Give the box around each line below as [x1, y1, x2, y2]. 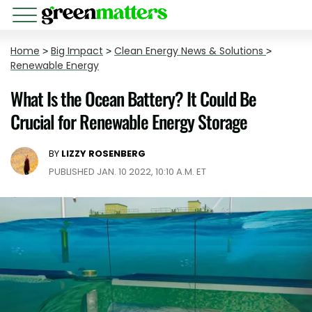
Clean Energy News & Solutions [114, 44, 266, 58]
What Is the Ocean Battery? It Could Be [10, 85, 256, 112]
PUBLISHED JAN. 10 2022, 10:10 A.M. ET [49, 165, 206, 178]
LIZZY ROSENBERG [61, 147, 146, 160]
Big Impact [51, 44, 103, 58]
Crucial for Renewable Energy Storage [10, 108, 247, 135]
